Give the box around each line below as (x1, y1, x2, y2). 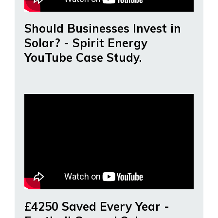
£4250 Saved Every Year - (24, 199, 169, 214)
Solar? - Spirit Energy (24, 36, 147, 51)
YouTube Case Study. (24, 50, 142, 65)
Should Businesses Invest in (24, 21, 181, 36)
